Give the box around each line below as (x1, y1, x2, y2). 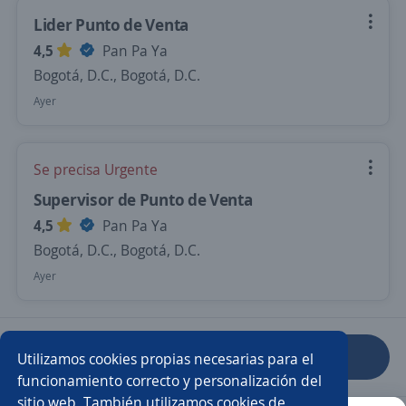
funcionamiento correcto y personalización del (17, 370, 323, 391)
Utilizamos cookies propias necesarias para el (17, 348, 314, 369)
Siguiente (267, 347, 333, 367)
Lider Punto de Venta (34, 14, 188, 35)
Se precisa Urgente (34, 159, 158, 179)
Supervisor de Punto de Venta (34, 188, 253, 210)
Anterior (76, 347, 135, 367)
